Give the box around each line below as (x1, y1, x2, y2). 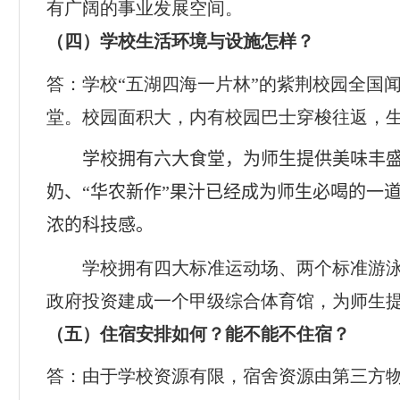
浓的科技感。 (46, 215, 154, 236)
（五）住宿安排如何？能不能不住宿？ (46, 323, 350, 344)
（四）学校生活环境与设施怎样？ (46, 31, 314, 52)
